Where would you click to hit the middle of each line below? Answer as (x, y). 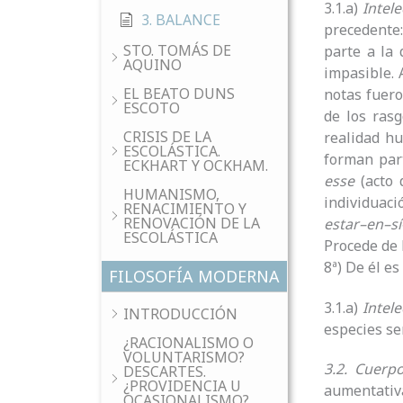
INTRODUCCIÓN (180, 314)
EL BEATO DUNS (179, 94)
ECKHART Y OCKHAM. (196, 166)
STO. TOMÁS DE (177, 50)
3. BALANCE (181, 20)
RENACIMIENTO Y (185, 209)
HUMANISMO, (171, 194)
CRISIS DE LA (167, 137)
